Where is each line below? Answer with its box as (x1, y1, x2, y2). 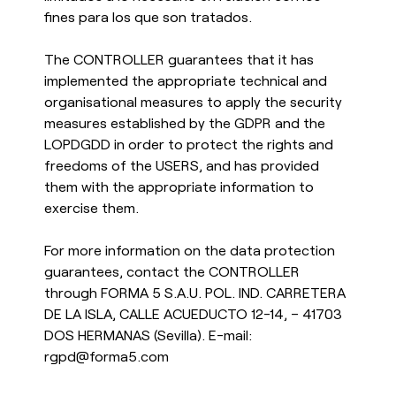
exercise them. (44, 198, 139, 216)
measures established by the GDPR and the (44, 113, 325, 131)
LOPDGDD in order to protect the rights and (44, 134, 333, 152)
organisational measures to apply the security (44, 92, 342, 110)
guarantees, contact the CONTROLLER (44, 262, 300, 279)
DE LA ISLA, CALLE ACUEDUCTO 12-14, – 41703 (44, 304, 342, 322)
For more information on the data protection (44, 240, 335, 258)
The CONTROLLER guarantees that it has (44, 49, 314, 67)
